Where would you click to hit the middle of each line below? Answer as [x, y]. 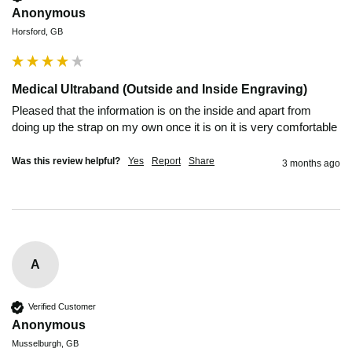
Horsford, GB [37, 31]
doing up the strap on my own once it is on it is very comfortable [176, 126]
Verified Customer [62, 307]
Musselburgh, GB [45, 343]
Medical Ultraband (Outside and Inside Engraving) [159, 89]
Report [166, 161]
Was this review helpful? [66, 161]
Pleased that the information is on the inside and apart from [161, 110]
